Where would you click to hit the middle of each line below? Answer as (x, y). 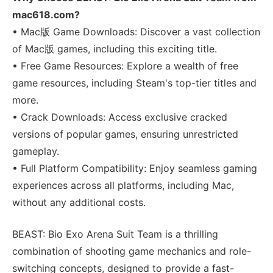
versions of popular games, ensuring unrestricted (125, 134)
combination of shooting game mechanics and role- (132, 251)
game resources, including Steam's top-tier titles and (134, 83)
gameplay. (36, 151)
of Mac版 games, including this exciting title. (115, 48)
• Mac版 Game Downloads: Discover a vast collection (136, 31)
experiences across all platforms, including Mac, (123, 185)
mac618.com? (46, 14)
